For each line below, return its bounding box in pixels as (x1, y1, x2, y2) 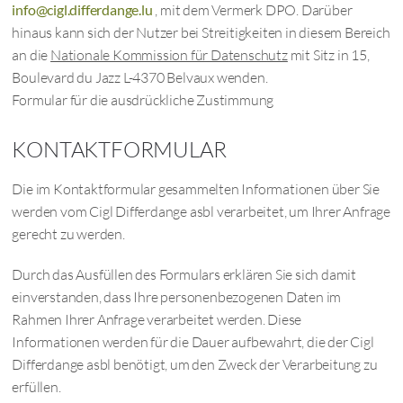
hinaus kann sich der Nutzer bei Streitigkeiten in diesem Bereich (12, 23, 390, 41)
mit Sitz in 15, (287, 46, 370, 64)
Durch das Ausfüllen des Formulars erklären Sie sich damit (12, 265, 357, 283)
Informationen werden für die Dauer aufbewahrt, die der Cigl (12, 333, 374, 351)
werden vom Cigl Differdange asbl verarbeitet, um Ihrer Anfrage (12, 202, 391, 220)
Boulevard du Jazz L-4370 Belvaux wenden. (12, 68, 268, 86)
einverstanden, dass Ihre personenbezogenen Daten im (12, 288, 342, 306)
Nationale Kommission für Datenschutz (50, 46, 288, 64)
